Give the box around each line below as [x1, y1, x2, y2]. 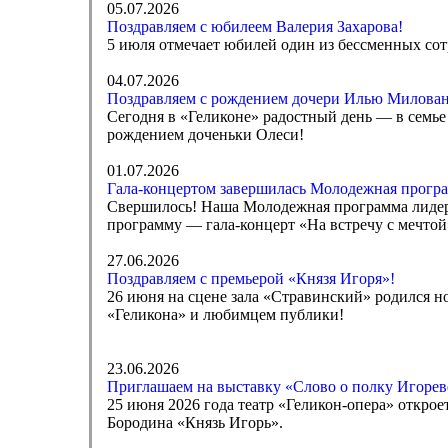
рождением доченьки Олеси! [106, 126, 304, 143]
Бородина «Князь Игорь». [106, 414, 283, 431]
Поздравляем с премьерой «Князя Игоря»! [106, 270, 395, 287]
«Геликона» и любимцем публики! [106, 306, 344, 323]
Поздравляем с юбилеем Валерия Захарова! [106, 18, 403, 35]
